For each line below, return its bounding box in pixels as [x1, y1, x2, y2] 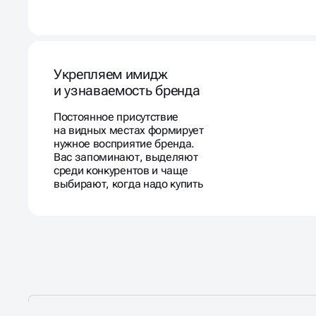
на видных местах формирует [54, 103, 204, 116]
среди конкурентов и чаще [54, 143, 188, 157]
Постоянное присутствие [54, 90, 178, 103]
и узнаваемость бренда [54, 61, 200, 78]
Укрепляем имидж [54, 45, 168, 62]
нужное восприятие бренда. [54, 116, 195, 130]
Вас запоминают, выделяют [54, 130, 198, 143]
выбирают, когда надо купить [54, 157, 203, 170]
